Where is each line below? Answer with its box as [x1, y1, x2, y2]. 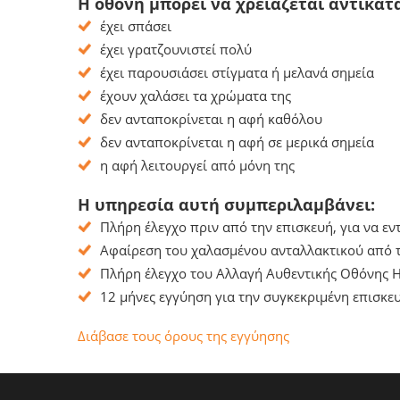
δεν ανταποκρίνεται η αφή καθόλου [100, 110, 322, 128]
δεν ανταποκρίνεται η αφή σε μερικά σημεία [100, 133, 374, 151]
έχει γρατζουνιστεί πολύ [100, 40, 252, 58]
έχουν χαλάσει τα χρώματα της [100, 87, 291, 104]
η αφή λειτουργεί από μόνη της [100, 156, 295, 174]
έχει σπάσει [100, 17, 171, 35]
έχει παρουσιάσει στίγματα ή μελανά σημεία [100, 63, 374, 81]
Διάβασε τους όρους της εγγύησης [78, 327, 289, 345]
